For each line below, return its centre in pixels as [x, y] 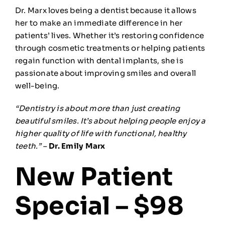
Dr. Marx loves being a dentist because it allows [105, 11]
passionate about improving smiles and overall [105, 73]
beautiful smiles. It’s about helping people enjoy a [110, 121]
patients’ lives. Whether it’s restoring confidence [109, 36]
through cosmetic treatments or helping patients [110, 48]
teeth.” [28, 146]
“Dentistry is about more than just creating [97, 108]
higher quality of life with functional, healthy [101, 134]
